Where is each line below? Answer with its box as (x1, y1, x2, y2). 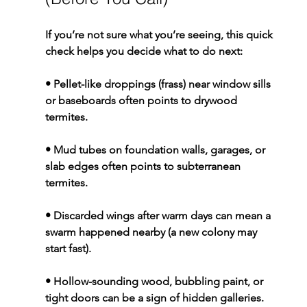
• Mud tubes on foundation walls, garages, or (45, 143, 268, 156)
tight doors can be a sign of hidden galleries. (45, 291, 264, 304)
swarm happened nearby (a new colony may (45, 225, 260, 238)
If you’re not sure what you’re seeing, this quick (45, 27, 275, 41)
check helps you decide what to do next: (45, 44, 243, 58)
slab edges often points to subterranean (45, 159, 243, 173)
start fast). (45, 241, 91, 255)
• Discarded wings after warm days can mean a (45, 208, 273, 222)
